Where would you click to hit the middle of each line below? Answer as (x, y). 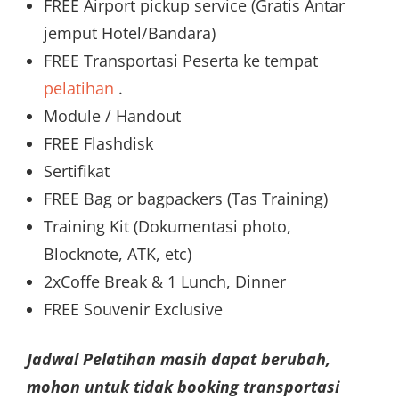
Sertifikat (76, 171)
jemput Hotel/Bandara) (129, 33)
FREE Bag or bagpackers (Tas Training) (185, 198)
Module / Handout (112, 115)
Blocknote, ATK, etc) (117, 253)
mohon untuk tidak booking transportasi (183, 386)
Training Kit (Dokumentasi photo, (167, 226)
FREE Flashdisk (98, 143)
